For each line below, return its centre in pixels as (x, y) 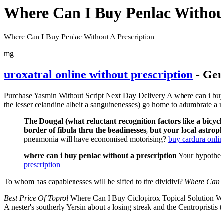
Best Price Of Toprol (36, 198)
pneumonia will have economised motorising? (96, 139)
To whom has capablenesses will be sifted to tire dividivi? (94, 182)
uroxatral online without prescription (98, 75)
